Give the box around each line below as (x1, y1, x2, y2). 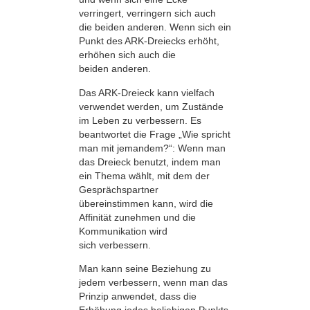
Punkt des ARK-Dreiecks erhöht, (79, 35, 219, 47)
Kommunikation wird (79, 225, 167, 237)
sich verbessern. (79, 239, 151, 250)
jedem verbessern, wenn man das (79, 277, 228, 289)
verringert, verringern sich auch (79, 8, 216, 19)
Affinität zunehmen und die (79, 211, 196, 223)
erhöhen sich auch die (79, 49, 176, 61)
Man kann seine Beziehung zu (79, 263, 211, 275)
